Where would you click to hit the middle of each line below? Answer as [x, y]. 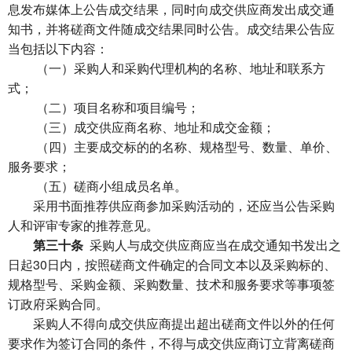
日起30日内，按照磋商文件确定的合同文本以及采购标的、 [172, 264]
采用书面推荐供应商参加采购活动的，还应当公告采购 [171, 205]
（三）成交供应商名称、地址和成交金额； [141, 127]
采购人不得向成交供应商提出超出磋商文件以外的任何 [171, 323]
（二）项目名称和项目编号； [104, 107]
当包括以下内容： [58, 48]
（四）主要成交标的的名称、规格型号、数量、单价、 [173, 147]
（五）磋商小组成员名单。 [97, 186]
